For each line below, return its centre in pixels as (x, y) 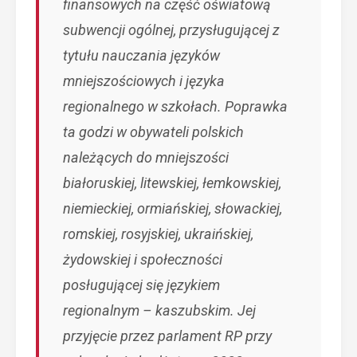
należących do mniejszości (146, 157)
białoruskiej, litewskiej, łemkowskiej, (172, 183)
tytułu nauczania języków (141, 55)
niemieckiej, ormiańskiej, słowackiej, (173, 208)
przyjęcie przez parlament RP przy (167, 336)
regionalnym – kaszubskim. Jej (159, 310)
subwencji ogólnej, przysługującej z (171, 30)
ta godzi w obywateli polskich (153, 132)
